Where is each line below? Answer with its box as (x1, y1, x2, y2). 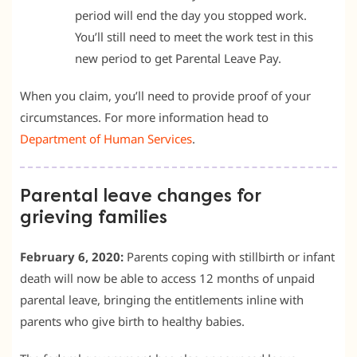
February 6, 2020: (20, 248, 124, 265)
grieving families (20, 206, 167, 228)
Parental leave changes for (20, 185, 261, 206)
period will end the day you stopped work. (75, 6, 307, 23)
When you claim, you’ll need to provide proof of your (20, 87, 311, 104)
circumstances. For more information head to (20, 108, 269, 125)
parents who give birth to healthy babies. (20, 312, 245, 329)
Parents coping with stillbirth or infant (124, 248, 335, 265)
